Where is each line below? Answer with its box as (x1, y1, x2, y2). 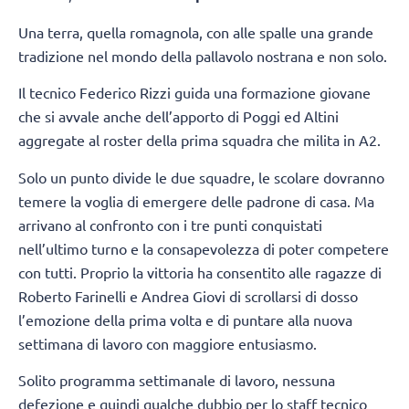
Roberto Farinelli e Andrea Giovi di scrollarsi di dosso (18, 286, 358, 305)
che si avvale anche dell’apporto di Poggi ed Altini (18, 107, 339, 126)
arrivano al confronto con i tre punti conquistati (18, 215, 322, 234)
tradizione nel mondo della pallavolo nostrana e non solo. (18, 46, 387, 65)
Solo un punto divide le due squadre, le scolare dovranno (18, 167, 384, 186)
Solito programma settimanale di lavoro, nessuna (18, 370, 335, 389)
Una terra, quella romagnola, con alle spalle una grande (18, 22, 373, 41)
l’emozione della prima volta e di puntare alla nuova (18, 309, 352, 329)
